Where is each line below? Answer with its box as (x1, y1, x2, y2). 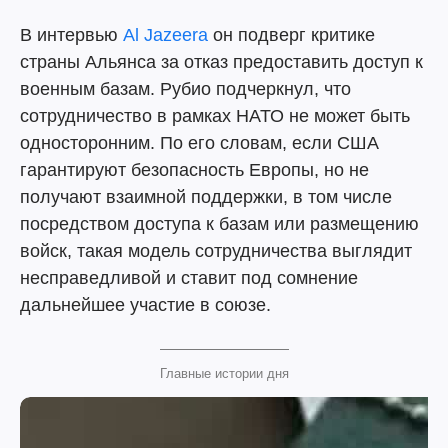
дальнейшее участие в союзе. (20, 295, 271, 315)
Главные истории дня (159, 366, 289, 381)
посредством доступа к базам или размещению (20, 214, 419, 234)
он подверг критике (208, 25, 375, 45)
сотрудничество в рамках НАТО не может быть (20, 106, 410, 126)
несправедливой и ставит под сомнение (20, 268, 358, 288)
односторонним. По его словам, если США (20, 133, 379, 153)
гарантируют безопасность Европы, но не (20, 160, 369, 180)
